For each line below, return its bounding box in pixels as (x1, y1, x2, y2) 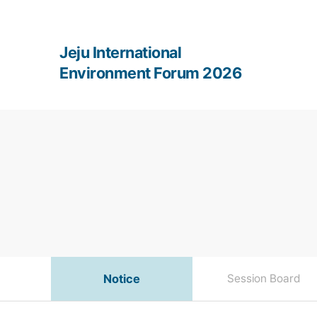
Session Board (226, 271, 300, 285)
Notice (103, 271, 140, 286)
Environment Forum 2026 (59, 64, 242, 82)
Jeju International (59, 43, 182, 62)
